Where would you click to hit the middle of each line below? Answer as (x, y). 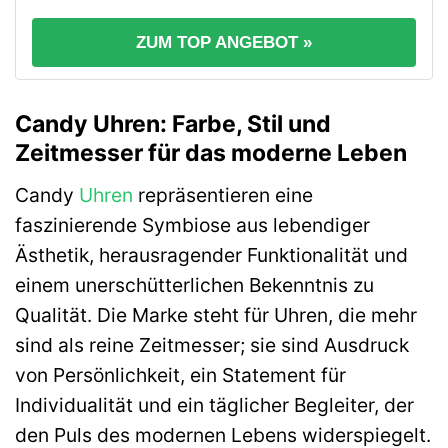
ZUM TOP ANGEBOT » (224, 43)
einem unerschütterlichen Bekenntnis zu (194, 284)
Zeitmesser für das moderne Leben (211, 153)
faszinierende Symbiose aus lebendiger (192, 224)
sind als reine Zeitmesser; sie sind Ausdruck (212, 344)
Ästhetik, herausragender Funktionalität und (211, 254)
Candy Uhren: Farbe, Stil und (173, 124)
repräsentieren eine (223, 194)
